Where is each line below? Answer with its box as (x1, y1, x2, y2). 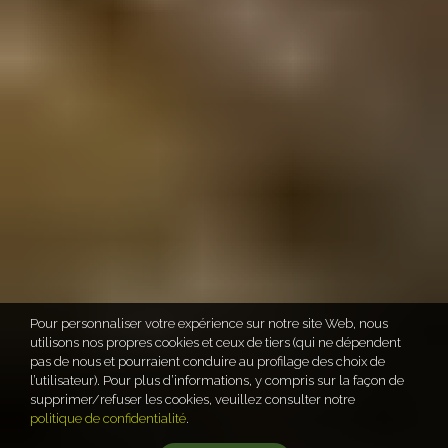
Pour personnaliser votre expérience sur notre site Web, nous (30, 315, 389, 331)
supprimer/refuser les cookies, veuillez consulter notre (30, 391, 356, 407)
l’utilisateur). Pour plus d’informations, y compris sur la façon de (30, 372, 405, 388)
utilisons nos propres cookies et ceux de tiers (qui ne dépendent (30, 334, 402, 350)
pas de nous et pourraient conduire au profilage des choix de (30, 353, 386, 369)
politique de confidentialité (30, 410, 187, 426)
